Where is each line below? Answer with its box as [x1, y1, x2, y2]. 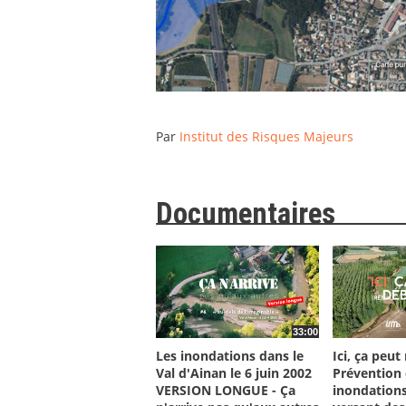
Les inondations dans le [156, 346, 304, 364]
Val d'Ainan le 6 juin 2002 [156, 363, 312, 382]
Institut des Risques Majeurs [179, 128, 353, 146]
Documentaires [156, 197, 335, 232]
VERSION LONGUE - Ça [156, 381, 295, 399]
